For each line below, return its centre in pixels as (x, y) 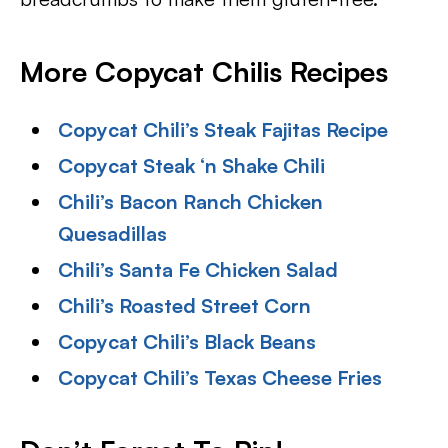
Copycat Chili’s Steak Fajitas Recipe (223, 129)
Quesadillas (113, 233)
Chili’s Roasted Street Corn (185, 305)
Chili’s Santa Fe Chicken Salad (198, 269)
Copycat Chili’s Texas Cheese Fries (220, 377)
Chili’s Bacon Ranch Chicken (191, 201)
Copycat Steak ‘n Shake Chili (192, 165)
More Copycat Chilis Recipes (204, 71)
